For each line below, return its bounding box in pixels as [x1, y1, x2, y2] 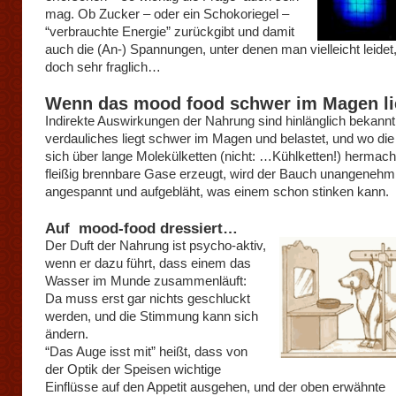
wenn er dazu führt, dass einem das [45, 255, 251, 270]
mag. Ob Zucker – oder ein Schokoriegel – [45, 6, 289, 21]
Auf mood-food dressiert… [45, 219, 238, 237]
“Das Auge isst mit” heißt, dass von [45, 344, 247, 359]
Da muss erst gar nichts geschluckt [45, 291, 250, 306]
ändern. [45, 326, 88, 341]
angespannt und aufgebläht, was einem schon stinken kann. [45, 184, 389, 199]
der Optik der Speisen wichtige [45, 362, 221, 377]
